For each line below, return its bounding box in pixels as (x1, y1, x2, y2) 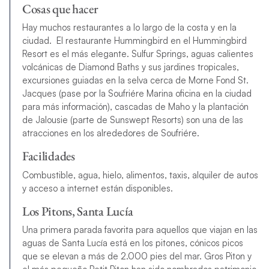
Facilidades (22, 148, 75, 165)
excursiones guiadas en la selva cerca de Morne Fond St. (22, 74, 249, 86)
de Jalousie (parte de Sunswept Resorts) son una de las (22, 114, 243, 126)
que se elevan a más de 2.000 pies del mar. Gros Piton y (22, 250, 252, 262)
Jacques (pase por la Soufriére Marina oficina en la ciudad (22, 88, 252, 100)
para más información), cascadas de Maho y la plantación (22, 101, 249, 113)
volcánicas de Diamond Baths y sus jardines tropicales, (22, 61, 239, 73)
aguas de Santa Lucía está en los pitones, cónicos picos (22, 237, 243, 249)
